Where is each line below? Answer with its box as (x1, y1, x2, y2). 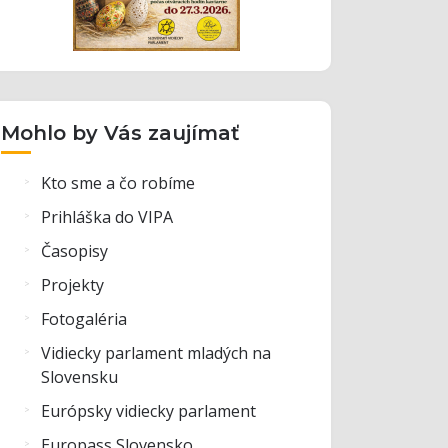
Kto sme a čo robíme (41, 171, 195, 194)
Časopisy (41, 239, 108, 262)
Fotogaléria (41, 307, 127, 330)
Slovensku (41, 365, 118, 388)
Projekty (41, 273, 104, 296)
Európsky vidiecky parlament (41, 399, 256, 422)
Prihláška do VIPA (41, 205, 173, 228)
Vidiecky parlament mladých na (41, 341, 271, 364)
